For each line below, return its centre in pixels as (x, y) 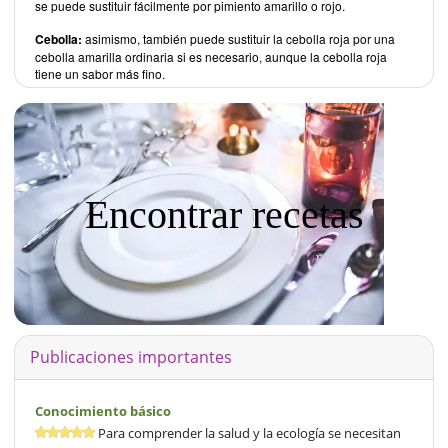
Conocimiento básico (103, 410)
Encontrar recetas (224, 214)
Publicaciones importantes (131, 356)
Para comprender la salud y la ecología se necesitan (248, 432)
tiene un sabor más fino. (100, 73)
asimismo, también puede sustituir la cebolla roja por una (238, 38)
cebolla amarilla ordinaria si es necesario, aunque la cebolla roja (211, 56)
